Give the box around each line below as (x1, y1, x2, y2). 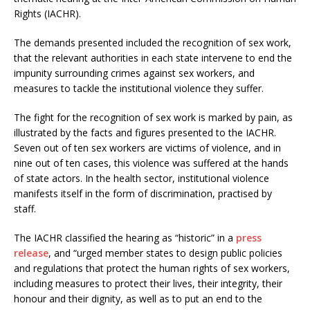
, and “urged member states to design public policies (48, 246, 282, 260)
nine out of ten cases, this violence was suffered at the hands (14, 156, 289, 170)
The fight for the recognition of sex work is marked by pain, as (14, 111, 293, 125)
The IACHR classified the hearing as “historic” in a (14, 231, 236, 245)
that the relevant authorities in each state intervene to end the (14, 51, 292, 65)
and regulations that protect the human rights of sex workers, (14, 262, 290, 275)
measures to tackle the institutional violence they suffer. (14, 82, 264, 95)
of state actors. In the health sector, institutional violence (14, 172, 269, 185)
